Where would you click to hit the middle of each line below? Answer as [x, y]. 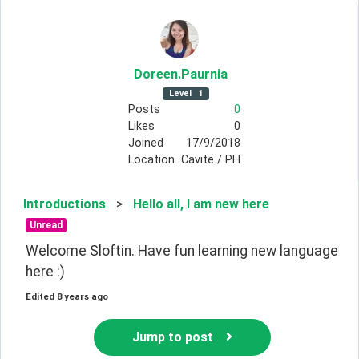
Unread [46, 225]
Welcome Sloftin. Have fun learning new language [182, 250]
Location [151, 159]
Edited [40, 296]
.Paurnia [203, 74]
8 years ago [83, 296]
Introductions [65, 204]
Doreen [156, 74]
